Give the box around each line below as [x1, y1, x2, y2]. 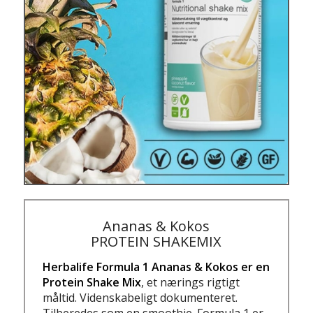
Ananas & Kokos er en [152, 259, 270, 275]
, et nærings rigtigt [141, 274, 240, 290]
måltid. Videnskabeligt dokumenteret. [43, 289, 238, 305]
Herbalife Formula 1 [43, 259, 150, 275]
